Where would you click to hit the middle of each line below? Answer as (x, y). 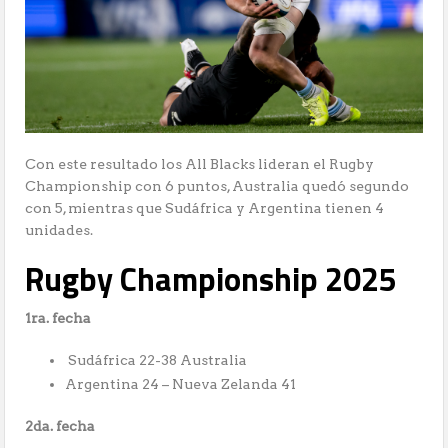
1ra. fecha (58, 318)
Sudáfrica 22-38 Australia (156, 360)
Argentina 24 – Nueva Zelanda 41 (181, 384)
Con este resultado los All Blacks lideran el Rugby (200, 164)
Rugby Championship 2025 (211, 279)
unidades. (59, 230)
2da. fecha (60, 426)
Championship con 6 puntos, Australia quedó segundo (217, 186)
